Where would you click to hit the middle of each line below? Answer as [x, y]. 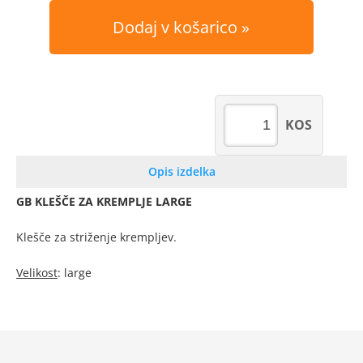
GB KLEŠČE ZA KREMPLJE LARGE [104, 201]
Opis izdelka [181, 171]
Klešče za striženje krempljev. [96, 237]
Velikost [37, 273]
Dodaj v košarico [175, 27]
